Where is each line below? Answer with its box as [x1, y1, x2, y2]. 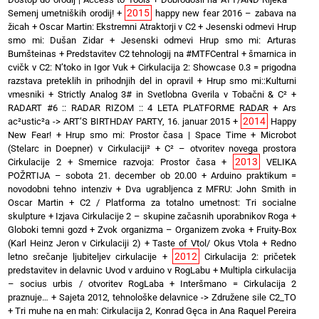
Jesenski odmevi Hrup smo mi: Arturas [120, 34, 297, 46]
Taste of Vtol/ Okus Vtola [152, 237, 259, 249]
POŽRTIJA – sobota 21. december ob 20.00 [8, 169, 197, 181]
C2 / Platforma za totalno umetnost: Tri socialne [80, 197, 296, 208]
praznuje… [8, 291, 48, 303]
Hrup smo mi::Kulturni [206, 75, 297, 86]
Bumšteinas [8, 48, 56, 59]
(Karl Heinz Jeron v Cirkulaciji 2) [8, 237, 141, 249]
